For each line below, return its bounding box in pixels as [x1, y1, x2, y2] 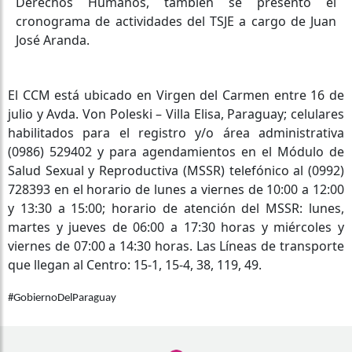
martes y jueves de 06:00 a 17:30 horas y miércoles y [8, 218, 344, 236]
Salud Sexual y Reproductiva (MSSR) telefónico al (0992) [8, 161, 344, 179]
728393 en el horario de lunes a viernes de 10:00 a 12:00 [8, 180, 344, 198]
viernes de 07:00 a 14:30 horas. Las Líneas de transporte [8, 236, 344, 255]
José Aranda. [16, 31, 90, 49]
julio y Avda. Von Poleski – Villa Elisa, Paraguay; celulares [8, 104, 344, 123]
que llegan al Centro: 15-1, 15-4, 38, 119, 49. [8, 255, 262, 273]
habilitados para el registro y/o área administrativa [8, 123, 344, 141]
